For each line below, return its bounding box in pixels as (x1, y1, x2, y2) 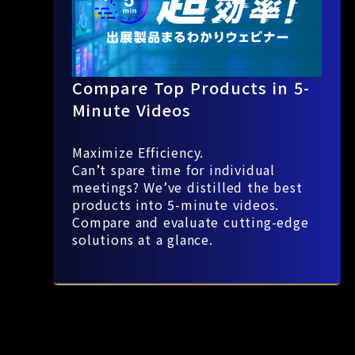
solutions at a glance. (72, 230, 213, 250)
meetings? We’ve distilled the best (72, 177, 303, 197)
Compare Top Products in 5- (72, 76, 311, 100)
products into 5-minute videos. (72, 195, 280, 215)
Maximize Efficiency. (72, 143, 204, 162)
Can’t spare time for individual (72, 160, 276, 180)
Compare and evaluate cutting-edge (72, 212, 309, 232)
